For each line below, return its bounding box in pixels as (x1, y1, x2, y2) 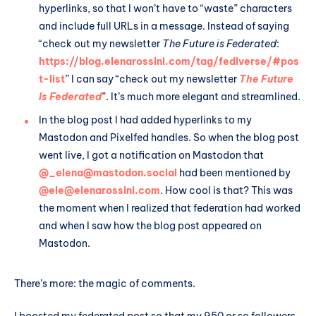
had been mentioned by (177, 166, 291, 179)
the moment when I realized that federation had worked (39, 201, 300, 214)
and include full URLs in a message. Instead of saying (39, 19, 289, 32)
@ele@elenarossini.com (39, 183, 160, 197)
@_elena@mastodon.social (39, 166, 177, 179)
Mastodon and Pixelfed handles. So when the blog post (39, 130, 299, 144)
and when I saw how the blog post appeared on (39, 219, 262, 232)
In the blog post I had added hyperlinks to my (39, 113, 252, 126)
